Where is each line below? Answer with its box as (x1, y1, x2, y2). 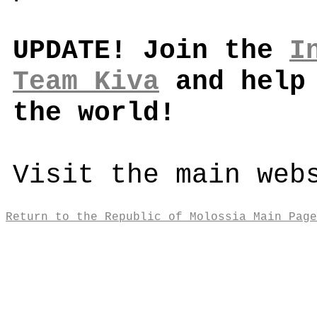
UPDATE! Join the (13, 35, 289, 67)
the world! (13, 98, 175, 129)
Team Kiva (13, 67, 159, 98)
